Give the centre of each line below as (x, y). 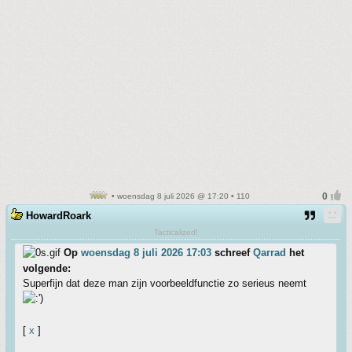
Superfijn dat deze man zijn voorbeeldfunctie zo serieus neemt (165, 283)
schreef (232, 253)
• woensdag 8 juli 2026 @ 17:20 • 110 (179, 196)
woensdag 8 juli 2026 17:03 (146, 253)
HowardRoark (59, 216)
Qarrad (269, 253)
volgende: (47, 268)
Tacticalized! (176, 232)
